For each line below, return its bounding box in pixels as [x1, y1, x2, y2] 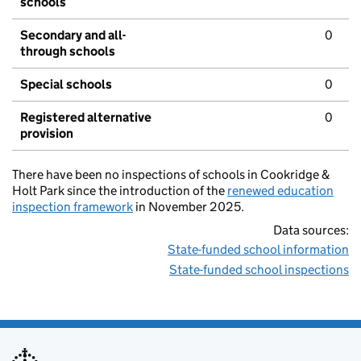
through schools [20, 44, 115, 60]
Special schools [20, 77, 112, 93]
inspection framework [12, 199, 133, 215]
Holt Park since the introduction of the [12, 183, 227, 199]
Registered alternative [20, 110, 151, 126]
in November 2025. [133, 199, 244, 215]
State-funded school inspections [169, 262, 349, 278]
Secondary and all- [20, 27, 126, 44]
